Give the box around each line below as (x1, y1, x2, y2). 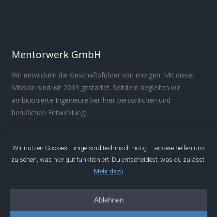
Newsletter (12, 197, 45, 205)
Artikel (12, 186, 31, 194)
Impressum (71, 129, 101, 137)
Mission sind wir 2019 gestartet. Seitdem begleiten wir (12, 83, 180, 93)
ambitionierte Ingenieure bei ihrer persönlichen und (12, 95, 170, 105)
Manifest (35, 129, 59, 137)
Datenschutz (113, 129, 148, 137)
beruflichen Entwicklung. (12, 108, 86, 118)
